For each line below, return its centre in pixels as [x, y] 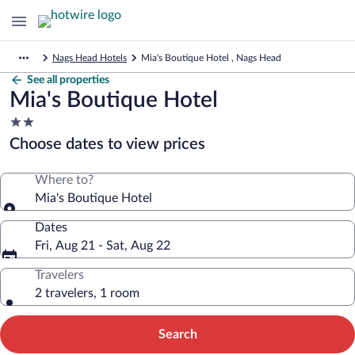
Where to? [64, 180]
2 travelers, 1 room [87, 293]
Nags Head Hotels [90, 58]
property [33, 152]
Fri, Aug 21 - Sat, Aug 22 [103, 246]
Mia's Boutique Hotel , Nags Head [211, 58]
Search [177, 334]
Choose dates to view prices [107, 144]
